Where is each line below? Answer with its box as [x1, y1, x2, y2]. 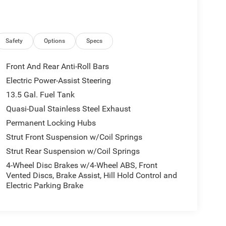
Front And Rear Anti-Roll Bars [6, 61, 109, 71]
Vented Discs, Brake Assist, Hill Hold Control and [6, 170, 177, 180]
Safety [6, 37, 23, 44]
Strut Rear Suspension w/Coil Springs [6, 146, 140, 156]
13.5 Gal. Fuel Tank [6, 89, 75, 99]
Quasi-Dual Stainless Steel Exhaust [6, 103, 131, 114]
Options [44, 37, 66, 44]
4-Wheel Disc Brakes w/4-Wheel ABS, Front [6, 160, 157, 170]
